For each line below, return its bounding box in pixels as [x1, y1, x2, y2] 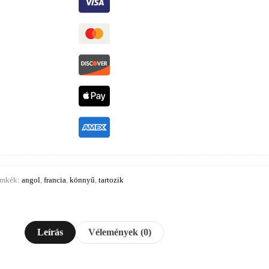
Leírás [37, 226, 63, 237]
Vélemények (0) [88, 226, 151, 237]
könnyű [70, 175, 95, 184]
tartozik [98, 175, 124, 184]
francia [44, 175, 66, 184]
